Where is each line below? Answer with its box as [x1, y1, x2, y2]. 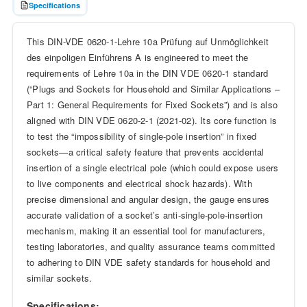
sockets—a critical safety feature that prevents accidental [26, 145, 265, 158]
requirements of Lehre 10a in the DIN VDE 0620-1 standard [26, 66, 269, 79]
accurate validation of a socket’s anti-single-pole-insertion [26, 208, 262, 221]
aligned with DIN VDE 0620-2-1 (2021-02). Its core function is [26, 113, 278, 127]
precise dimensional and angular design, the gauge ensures [26, 192, 270, 206]
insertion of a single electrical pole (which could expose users [26, 160, 279, 174]
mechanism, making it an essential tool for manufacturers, [26, 223, 266, 237]
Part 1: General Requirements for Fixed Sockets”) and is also [26, 97, 278, 111]
